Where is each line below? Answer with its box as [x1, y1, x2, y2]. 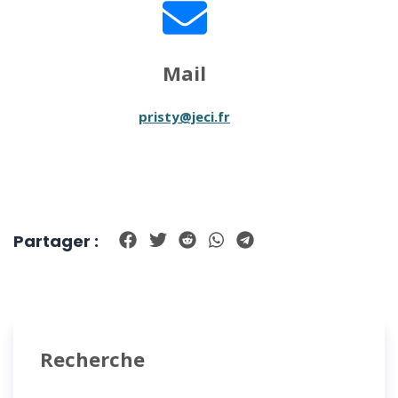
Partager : [13, 229, 99, 252]
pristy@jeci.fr [139, 107, 230, 125]
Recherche [40, 345, 145, 372]
